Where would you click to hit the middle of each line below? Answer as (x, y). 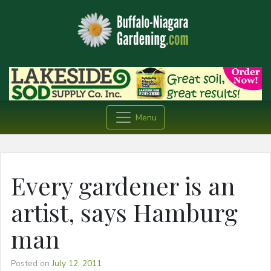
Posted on (31, 264)
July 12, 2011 (77, 264)
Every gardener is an (123, 186)
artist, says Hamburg (124, 212)
